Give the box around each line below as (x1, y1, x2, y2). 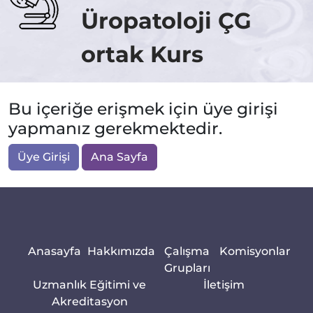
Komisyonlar (219, 245, 291, 259)
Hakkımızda (87, 245, 155, 259)
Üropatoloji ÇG (81, 7, 252, 35)
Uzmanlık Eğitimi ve (33, 278, 146, 292)
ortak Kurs (81, 41, 203, 68)
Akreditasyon (51, 295, 128, 309)
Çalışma (164, 245, 210, 259)
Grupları (163, 261, 210, 275)
